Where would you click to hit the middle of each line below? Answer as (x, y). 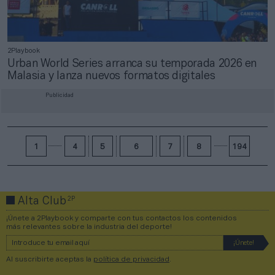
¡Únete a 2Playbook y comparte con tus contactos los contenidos (122, 218)
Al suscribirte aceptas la (50, 259)
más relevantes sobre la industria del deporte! (89, 227)
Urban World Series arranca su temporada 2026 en (132, 64)
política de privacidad (131, 259)
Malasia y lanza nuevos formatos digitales (111, 76)
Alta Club (42, 201)
